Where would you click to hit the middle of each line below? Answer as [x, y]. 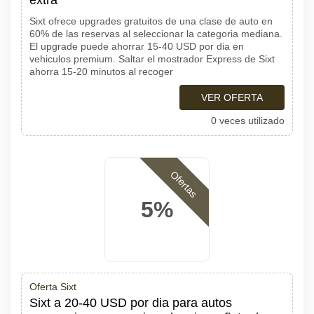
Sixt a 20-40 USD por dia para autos [131, 303]
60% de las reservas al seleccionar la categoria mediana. [156, 34]
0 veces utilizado [248, 121]
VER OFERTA [232, 97]
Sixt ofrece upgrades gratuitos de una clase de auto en [151, 21]
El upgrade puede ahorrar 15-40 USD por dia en [137, 46]
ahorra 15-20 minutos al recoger [101, 71]
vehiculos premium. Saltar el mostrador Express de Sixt [152, 59]
